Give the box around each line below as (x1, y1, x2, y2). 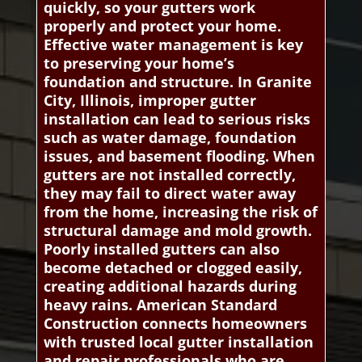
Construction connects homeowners (43, 314, 307, 334)
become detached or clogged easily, (43, 258, 302, 278)
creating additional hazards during (43, 276, 297, 297)
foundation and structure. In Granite (43, 72, 312, 92)
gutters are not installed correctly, (43, 165, 296, 185)
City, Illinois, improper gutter (43, 90, 256, 111)
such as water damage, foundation (43, 128, 297, 148)
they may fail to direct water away (43, 183, 296, 204)
